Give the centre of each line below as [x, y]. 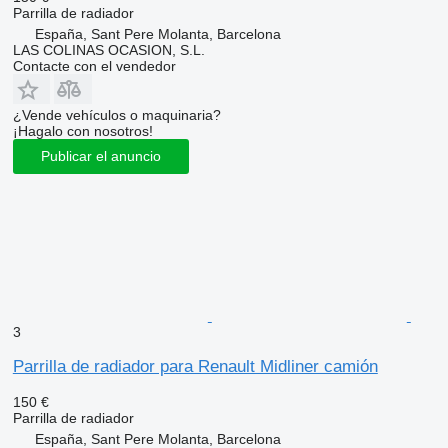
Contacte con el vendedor [94, 65]
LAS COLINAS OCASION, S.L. [108, 49]
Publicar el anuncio [100, 156]
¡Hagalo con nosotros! [82, 130]
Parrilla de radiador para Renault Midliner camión [195, 366]
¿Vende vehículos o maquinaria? [116, 114]
